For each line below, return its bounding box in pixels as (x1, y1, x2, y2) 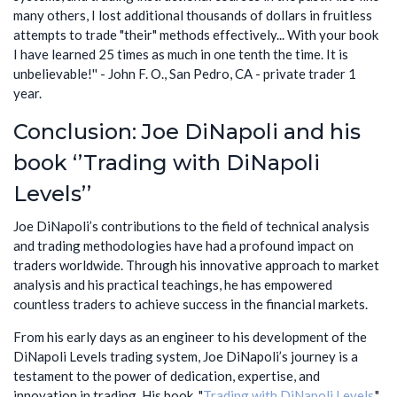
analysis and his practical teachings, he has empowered (13, 276, 332, 292)
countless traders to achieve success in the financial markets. (13, 295, 368, 312)
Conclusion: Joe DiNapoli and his (13, 119, 361, 145)
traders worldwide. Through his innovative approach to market (13, 256, 379, 273)
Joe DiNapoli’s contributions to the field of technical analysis (13, 217, 370, 234)
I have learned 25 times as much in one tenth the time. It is (13, 46, 348, 63)
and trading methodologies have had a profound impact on (13, 237, 354, 253)
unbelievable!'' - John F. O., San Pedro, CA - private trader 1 (13, 66, 356, 82)
